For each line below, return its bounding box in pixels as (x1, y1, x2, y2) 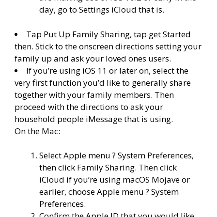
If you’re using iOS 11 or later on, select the (26, 64, 188, 76)
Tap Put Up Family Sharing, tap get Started (26, 28, 191, 40)
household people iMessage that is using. (15, 113, 173, 124)
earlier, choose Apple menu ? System (39, 186, 179, 198)
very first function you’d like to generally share (15, 77, 191, 88)
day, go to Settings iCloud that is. (39, 4, 164, 15)
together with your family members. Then (15, 89, 174, 100)
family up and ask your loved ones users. (15, 52, 171, 64)
